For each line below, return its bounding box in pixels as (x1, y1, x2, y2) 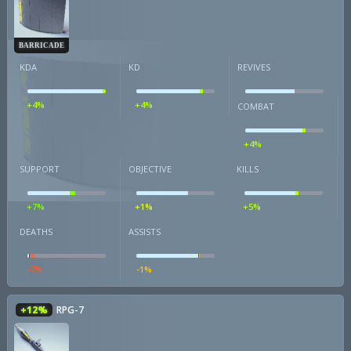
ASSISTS (128, 226, 161, 237)
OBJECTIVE (128, 163, 172, 175)
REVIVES (237, 61, 270, 73)
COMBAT (237, 100, 274, 112)
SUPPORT (20, 163, 60, 175)
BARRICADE (19, 41, 64, 49)
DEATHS (20, 226, 52, 237)
